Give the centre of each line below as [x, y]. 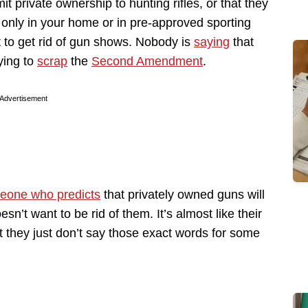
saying [212, 42]
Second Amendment [147, 61]
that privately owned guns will [183, 194]
